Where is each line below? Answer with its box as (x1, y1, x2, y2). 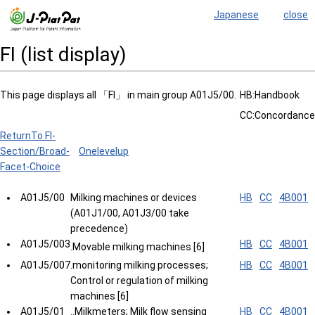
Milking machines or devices (70, 192, 197, 203)
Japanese (214, 9, 259, 20)
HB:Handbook (240, 89, 300, 101)
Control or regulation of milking (70, 275, 208, 286)
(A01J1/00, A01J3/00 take (70, 207, 189, 219)
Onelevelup (79, 146, 129, 157)
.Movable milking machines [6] (70, 241, 205, 252)
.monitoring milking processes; (70, 259, 208, 271)
